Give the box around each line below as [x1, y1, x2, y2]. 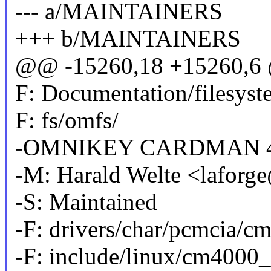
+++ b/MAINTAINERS [15, 25, 241, 52]
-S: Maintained [15, 189, 157, 215]
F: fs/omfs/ [15, 107, 119, 134]
